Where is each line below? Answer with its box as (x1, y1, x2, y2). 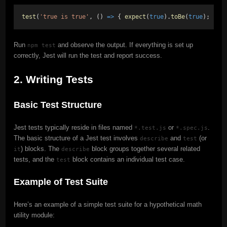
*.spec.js (175, 124, 208, 131)
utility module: (13, 211, 55, 219)
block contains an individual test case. (70, 155, 185, 163)
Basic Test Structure (13, 99, 102, 110)
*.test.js (134, 124, 166, 131)
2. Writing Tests (13, 73, 93, 85)
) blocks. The (20, 144, 61, 153)
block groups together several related (89, 144, 200, 153)
